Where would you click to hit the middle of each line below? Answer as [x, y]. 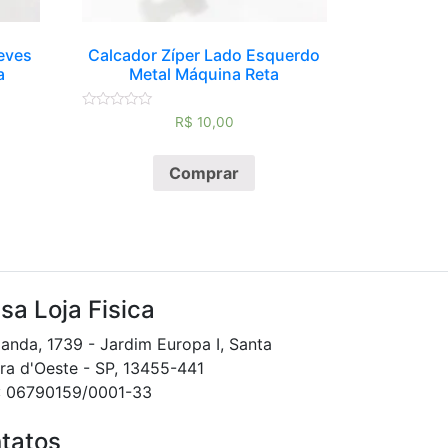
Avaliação [109, 118]
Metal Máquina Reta [204, 73]
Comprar [204, 172]
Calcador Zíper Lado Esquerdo [204, 54]
